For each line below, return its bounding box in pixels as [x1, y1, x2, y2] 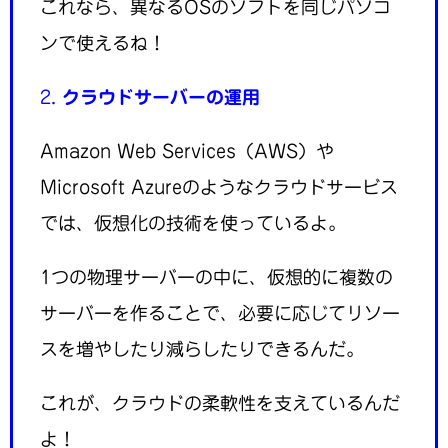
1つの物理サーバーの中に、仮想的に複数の [40, 267, 393, 286]
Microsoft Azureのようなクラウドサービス [40, 177, 398, 196]
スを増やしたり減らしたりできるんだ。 [40, 339, 364, 358]
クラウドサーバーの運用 [62, 87, 260, 106]
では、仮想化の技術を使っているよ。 [40, 213, 346, 232]
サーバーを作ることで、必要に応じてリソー [40, 303, 400, 322]
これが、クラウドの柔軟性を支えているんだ [40, 393, 400, 412]
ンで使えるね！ [40, 33, 166, 52]
